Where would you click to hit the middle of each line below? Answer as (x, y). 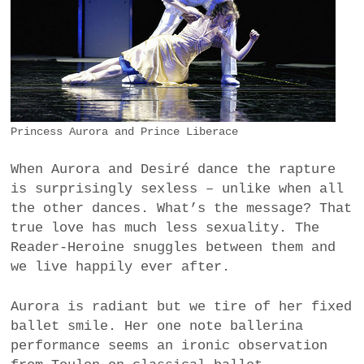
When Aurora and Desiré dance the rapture (173, 169)
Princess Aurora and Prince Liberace (125, 132)
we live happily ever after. (121, 266)
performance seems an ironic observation (169, 346)
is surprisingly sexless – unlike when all (178, 188)
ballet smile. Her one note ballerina (157, 327)
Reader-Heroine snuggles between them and (173, 247)
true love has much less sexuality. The (165, 227)
